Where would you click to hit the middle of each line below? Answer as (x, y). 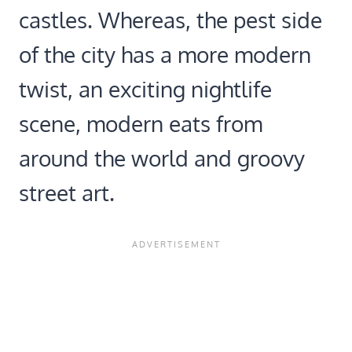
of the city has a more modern (165, 55)
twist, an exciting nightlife (145, 89)
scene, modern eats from (141, 124)
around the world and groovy (162, 158)
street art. (67, 193)
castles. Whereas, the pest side (170, 20)
